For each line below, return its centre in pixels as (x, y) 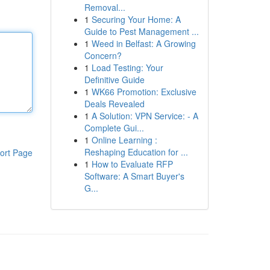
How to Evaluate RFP (132, 164)
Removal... (105, 7)
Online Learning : (124, 140)
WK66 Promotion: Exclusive (144, 92)
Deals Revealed (114, 104)
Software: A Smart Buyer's (134, 176)
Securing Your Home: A (136, 19)
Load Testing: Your (127, 67)
